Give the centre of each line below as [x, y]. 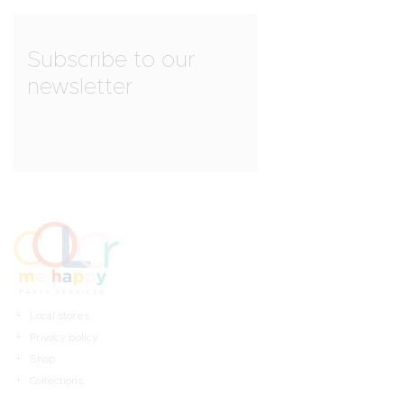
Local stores [60, 315]
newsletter [80, 87]
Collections [57, 380]
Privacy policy [64, 337]
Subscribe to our [111, 60]
